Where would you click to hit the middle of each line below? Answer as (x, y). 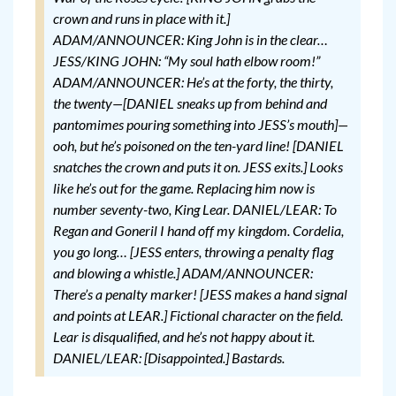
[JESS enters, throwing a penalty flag (232, 252)
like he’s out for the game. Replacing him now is (184, 188)
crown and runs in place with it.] (141, 19)
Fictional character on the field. (256, 316)
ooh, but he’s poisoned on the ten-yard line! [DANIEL (198, 146)
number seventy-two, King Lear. (141, 209)
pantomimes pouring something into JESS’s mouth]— (201, 125)
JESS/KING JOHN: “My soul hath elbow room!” (187, 61)
